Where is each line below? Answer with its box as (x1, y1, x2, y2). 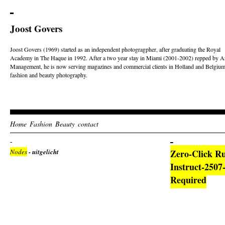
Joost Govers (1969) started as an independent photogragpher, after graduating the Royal (10, 45, 220, 53)
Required (170, 173, 206, 186)
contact (78, 119, 98, 129)
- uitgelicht (27, 147, 59, 156)
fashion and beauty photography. (10, 71, 87, 79)
